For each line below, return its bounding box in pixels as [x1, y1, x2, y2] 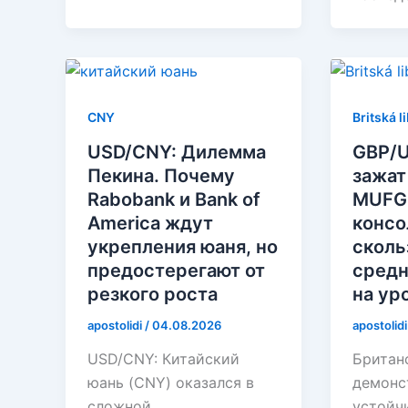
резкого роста [87, 282, 218, 305]
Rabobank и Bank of [87, 188, 260, 210]
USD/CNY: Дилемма [87, 140, 266, 163]
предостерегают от [87, 259, 265, 281]
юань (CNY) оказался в [87, 373, 254, 393]
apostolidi [87, 317, 145, 332]
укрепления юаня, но [87, 235, 278, 258]
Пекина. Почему [87, 164, 235, 187]
